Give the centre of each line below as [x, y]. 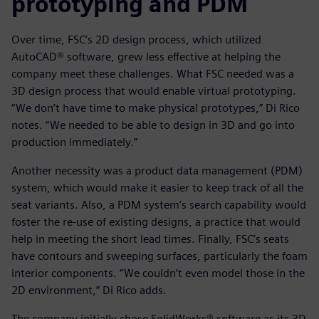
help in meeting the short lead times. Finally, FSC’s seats [150, 239]
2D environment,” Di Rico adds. [89, 291]
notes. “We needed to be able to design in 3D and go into [153, 125]
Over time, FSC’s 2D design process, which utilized [136, 40]
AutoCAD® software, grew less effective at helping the [146, 57]
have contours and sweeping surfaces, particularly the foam [159, 256]
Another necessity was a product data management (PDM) [157, 171]
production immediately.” [74, 142]
